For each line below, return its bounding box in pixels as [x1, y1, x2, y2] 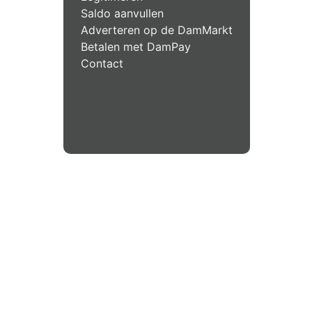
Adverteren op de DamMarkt [81, 22, 233, 37]
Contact [81, 56, 123, 70]
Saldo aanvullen [81, 6, 164, 20]
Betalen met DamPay [81, 39, 191, 54]
